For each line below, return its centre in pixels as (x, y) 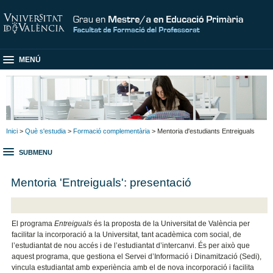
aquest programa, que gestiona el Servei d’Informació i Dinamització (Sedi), (137, 257)
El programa (33, 224)
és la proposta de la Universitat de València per (172, 224)
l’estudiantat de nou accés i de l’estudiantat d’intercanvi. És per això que (131, 246)
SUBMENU (36, 153)
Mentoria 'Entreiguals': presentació (101, 182)
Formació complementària (112, 131)
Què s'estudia (45, 131)
